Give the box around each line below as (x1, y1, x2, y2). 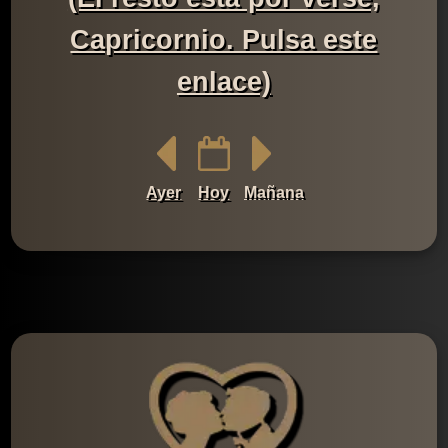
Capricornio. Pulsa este (70, 24, 378, 55)
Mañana (243, 184, 304, 202)
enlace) (176, 66, 271, 97)
